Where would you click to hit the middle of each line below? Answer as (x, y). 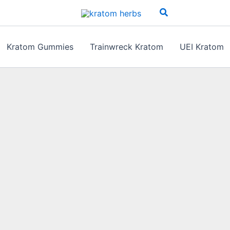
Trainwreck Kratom (126, 47)
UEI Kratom (202, 47)
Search (174, 11)
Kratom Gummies (40, 47)
